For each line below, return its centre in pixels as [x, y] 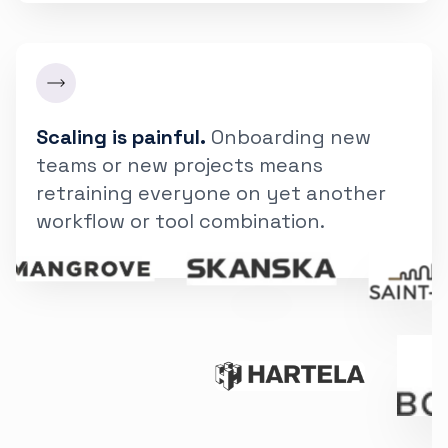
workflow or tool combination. [180, 221]
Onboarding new [288, 137]
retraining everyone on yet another [211, 193]
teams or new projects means [179, 165]
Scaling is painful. [121, 137]
